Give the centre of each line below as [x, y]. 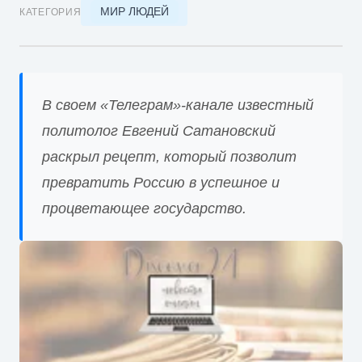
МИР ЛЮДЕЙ [134, 12]
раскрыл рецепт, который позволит [169, 156]
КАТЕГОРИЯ [51, 12]
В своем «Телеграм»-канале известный [178, 105]
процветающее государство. [144, 208]
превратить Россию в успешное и [161, 182]
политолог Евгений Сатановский [159, 130]
